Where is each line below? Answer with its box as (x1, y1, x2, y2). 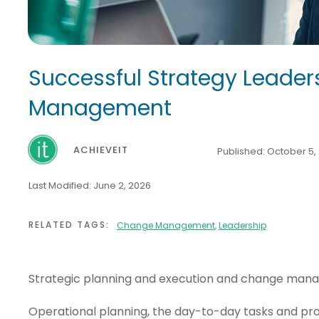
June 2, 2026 (93, 179, 151, 193)
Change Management (116, 219, 215, 231)
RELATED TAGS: (28, 219, 110, 231)
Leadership (218, 219, 266, 231)
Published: (217, 145, 267, 159)
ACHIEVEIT (73, 143, 129, 157)
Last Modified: (28, 179, 93, 193)
